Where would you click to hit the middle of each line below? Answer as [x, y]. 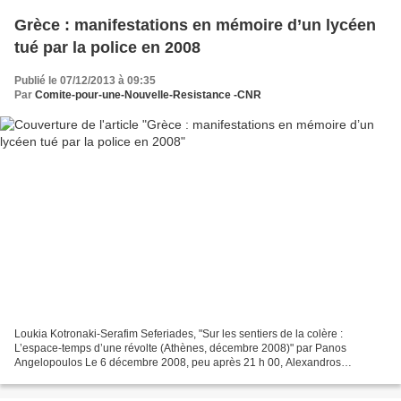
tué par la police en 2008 [107, 47]
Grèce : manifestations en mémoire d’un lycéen [195, 25]
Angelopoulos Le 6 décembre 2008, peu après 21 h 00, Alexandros [178, 363]
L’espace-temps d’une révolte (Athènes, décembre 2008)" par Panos [180, 349]
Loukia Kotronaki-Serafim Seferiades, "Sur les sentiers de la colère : [179, 334]
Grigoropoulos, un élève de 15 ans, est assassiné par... [147, 377]
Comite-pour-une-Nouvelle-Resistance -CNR [148, 94]
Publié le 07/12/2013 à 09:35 [85, 80]
